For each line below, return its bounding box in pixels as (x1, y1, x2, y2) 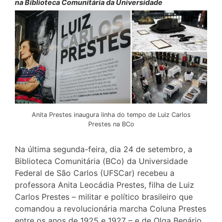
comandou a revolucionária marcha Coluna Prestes (15, 203, 206, 214)
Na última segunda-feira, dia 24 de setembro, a (15, 144, 192, 154)
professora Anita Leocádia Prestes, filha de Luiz (15, 179, 194, 190)
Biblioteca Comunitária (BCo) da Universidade (15, 156, 188, 166)
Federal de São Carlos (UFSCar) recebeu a (15, 167, 174, 178)
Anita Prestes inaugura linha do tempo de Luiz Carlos (31, 111, 191, 118)
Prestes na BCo (88, 120, 134, 128)
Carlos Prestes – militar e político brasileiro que (15, 191, 193, 202)
